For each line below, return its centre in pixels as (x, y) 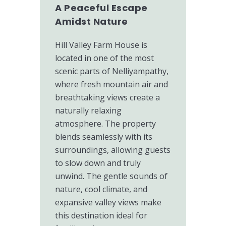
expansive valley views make (108, 202)
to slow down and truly (98, 163)
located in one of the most (104, 58)
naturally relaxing (88, 110)
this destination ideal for (101, 215)
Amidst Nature (92, 21)
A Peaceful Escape (101, 8)
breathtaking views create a (107, 97)
